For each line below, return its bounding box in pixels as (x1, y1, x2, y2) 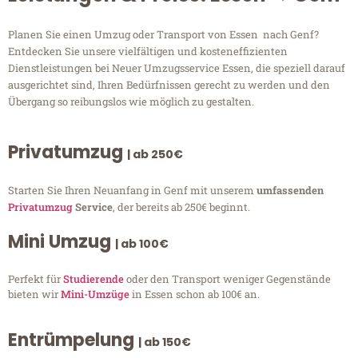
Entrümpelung (8, 327, 138, 352)
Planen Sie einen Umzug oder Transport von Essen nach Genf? (8, 27, 319, 42)
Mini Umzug (8, 229, 115, 255)
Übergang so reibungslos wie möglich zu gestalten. (8, 94, 254, 109)
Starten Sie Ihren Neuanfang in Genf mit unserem (8, 183, 257, 198)
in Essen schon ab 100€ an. (129, 287, 260, 302)
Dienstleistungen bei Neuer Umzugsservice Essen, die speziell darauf (8, 61, 345, 76)
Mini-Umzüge (61, 287, 129, 302)
